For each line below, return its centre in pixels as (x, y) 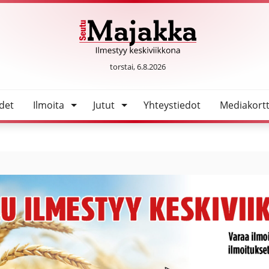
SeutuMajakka (169, 62)
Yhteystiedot (172, 105)
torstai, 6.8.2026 (138, 66)
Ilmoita (48, 105)
